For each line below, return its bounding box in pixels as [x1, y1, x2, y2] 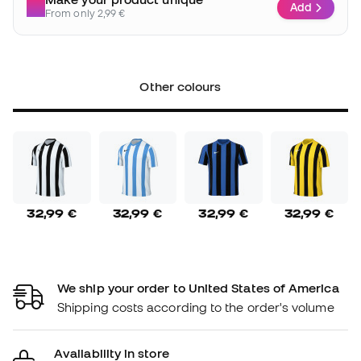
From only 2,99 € [45, 7, 126, 20]
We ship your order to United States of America [57, 280, 339, 295]
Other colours [139, 79, 222, 94]
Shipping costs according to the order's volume [57, 299, 334, 314]
